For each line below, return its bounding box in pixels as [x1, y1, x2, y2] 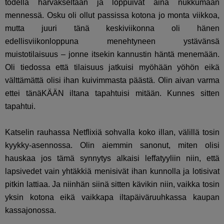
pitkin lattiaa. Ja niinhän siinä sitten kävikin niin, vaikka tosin [5, 180, 220, 189]
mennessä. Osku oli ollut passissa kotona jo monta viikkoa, [5, 11, 220, 20]
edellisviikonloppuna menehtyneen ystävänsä [5, 37, 220, 46]
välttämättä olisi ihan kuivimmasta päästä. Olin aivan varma [5, 76, 220, 85]
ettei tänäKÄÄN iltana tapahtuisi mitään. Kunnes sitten [5, 89, 220, 98]
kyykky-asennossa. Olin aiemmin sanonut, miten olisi [5, 141, 220, 150]
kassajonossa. [5, 206, 56, 215]
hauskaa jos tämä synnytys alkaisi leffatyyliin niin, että [5, 154, 220, 163]
